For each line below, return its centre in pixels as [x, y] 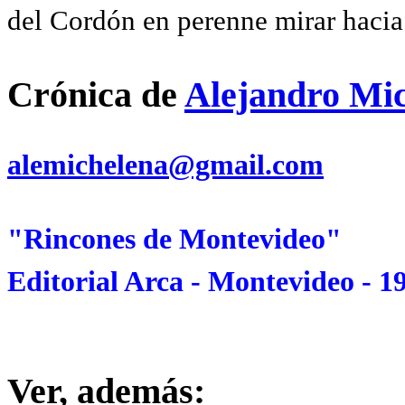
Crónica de [96, 94]
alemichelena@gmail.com [165, 165]
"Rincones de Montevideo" [174, 239]
